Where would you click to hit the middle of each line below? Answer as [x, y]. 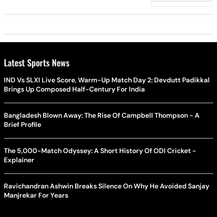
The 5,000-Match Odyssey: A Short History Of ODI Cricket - [100, 151]
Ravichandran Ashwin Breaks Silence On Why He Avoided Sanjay [107, 186]
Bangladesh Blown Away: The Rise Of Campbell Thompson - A [102, 115]
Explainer [19, 160]
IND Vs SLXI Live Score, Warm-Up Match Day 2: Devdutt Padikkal [107, 80]
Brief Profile [23, 124]
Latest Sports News [37, 62]
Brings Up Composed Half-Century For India [74, 89]
